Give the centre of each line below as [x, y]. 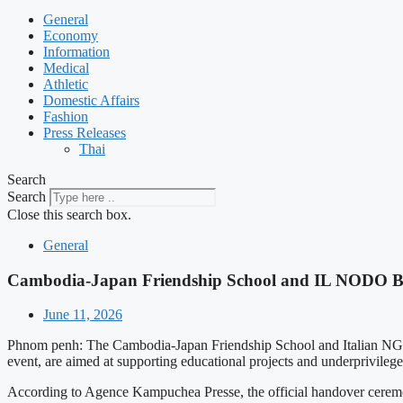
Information [76, 52]
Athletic [66, 84]
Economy [71, 36]
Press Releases [85, 133]
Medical [66, 68]
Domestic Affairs [91, 100]
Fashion [66, 116]
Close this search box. [69, 215]
